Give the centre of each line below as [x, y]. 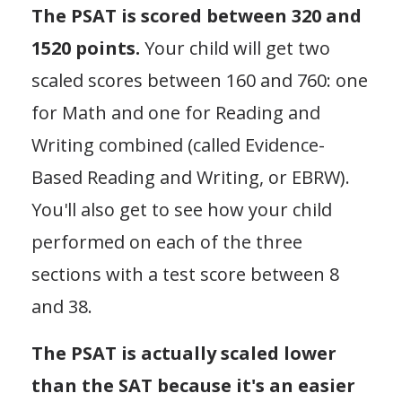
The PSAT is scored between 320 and [197, 15]
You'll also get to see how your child [182, 209]
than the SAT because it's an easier [193, 385]
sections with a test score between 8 [185, 274]
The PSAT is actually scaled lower [184, 353]
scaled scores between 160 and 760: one [200, 80]
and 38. [62, 306]
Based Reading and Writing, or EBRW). [191, 177]
